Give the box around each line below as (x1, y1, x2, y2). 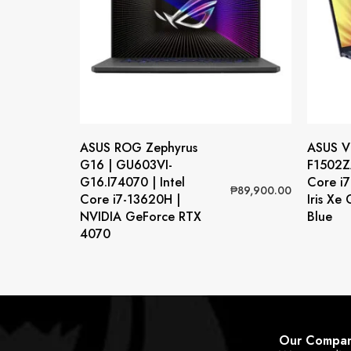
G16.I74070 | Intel (80, 172, 185, 191)
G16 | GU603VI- (80, 155, 172, 174)
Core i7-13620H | (80, 190, 180, 208)
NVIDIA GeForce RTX (80, 207, 201, 226)
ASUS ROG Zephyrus (80, 138, 197, 157)
